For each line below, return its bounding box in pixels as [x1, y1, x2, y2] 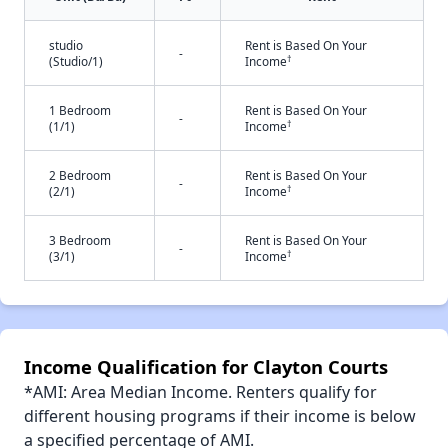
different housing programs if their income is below [24, 405, 416, 428]
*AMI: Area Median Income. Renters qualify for [24, 381, 377, 404]
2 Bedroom [49, 167, 111, 184]
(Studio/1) [49, 53, 103, 70]
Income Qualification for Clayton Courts [24, 354, 388, 380]
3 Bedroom [49, 232, 111, 249]
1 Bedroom [49, 102, 111, 119]
